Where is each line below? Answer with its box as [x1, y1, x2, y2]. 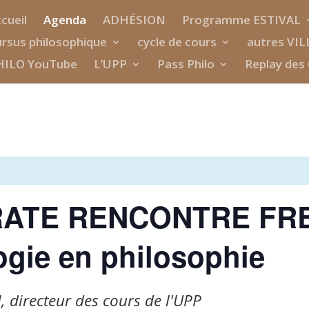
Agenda [43, 12, 86, 28]
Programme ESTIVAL [182, 12, 301, 28]
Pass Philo [157, 56, 215, 72]
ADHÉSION [103, 12, 166, 28]
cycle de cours [137, 34, 217, 50]
